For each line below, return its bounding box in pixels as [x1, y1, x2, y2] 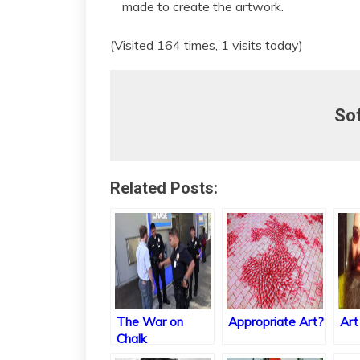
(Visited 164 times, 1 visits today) [110, 37, 303, 54]
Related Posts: [110, 178, 218, 198]
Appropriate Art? [228, 314, 324, 330]
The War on [117, 314, 183, 330]
